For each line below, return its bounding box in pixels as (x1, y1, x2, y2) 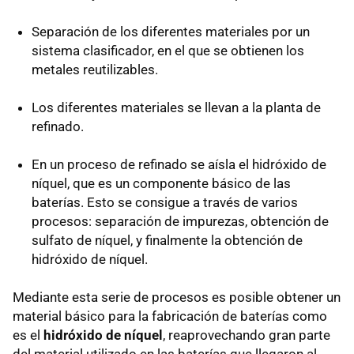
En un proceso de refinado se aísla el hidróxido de (32, 156, 326, 172)
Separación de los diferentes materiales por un (32, 23, 310, 40)
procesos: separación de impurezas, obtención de (32, 213, 329, 229)
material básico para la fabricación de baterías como (13, 307, 327, 324)
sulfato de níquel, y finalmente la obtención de (32, 232, 303, 248)
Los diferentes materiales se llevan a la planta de (32, 99, 321, 115)
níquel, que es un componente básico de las (32, 175, 291, 191)
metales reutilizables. (32, 61, 158, 77)
